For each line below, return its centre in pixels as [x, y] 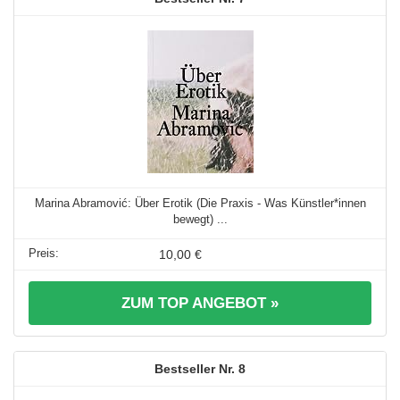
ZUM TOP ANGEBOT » [200, 303]
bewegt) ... [200, 219]
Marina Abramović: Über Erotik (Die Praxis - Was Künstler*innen [200, 203]
